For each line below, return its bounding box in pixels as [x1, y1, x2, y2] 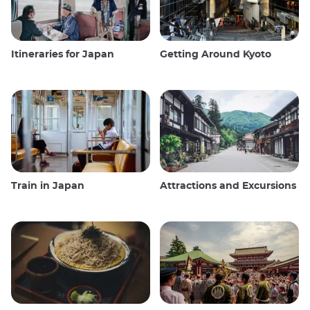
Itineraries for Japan [11, 50, 114, 60]
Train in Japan [11, 181, 84, 191]
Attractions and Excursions [160, 181, 296, 191]
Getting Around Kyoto [160, 50, 271, 60]
